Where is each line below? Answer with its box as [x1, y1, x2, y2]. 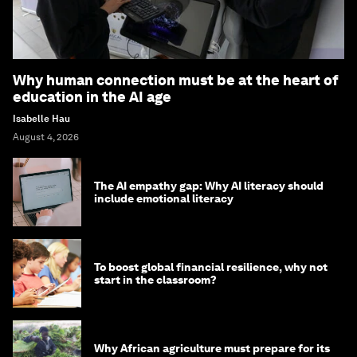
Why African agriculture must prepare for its [94, 342, 330, 355]
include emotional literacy [94, 192, 233, 206]
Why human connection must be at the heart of [13, 72, 339, 89]
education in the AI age [13, 88, 171, 106]
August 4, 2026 [13, 131, 79, 143]
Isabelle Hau [13, 113, 70, 125]
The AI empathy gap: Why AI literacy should [94, 179, 324, 193]
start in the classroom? [94, 273, 217, 287]
